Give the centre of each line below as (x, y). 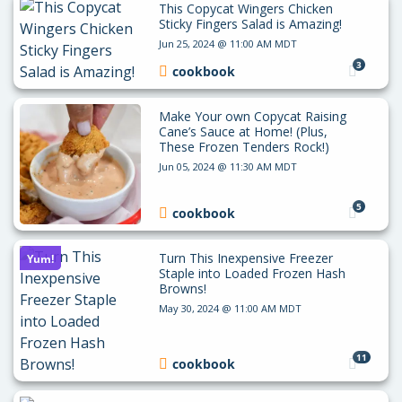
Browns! (182, 289)
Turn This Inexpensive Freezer (245, 258)
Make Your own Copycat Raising (252, 116)
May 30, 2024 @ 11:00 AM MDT (230, 309)
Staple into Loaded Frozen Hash (252, 274)
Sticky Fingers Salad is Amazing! (250, 23)
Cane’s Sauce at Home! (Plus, (243, 131)
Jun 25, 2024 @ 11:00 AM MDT (227, 43)
